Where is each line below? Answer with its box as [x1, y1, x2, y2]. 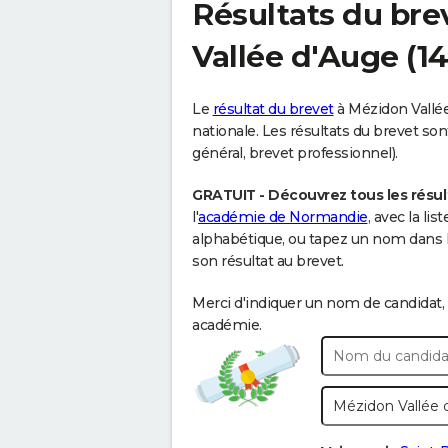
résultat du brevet [212, 100, 334, 118]
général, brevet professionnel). [192, 144, 398, 162]
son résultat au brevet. [192, 252, 344, 270]
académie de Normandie [198, 208, 368, 226]
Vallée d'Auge [192, 38, 399, 75]
